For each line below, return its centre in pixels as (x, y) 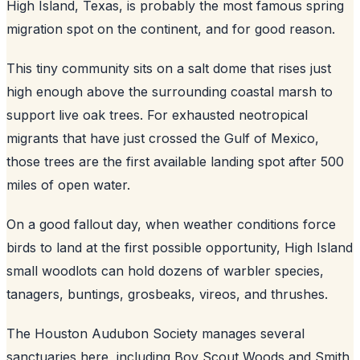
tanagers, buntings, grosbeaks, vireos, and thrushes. (167, 294)
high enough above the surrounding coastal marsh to (170, 91)
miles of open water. (68, 184)
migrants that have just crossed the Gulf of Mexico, (163, 138)
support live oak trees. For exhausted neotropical (157, 115)
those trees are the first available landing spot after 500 (175, 161)
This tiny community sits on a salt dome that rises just (169, 68)
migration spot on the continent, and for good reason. (171, 29)
